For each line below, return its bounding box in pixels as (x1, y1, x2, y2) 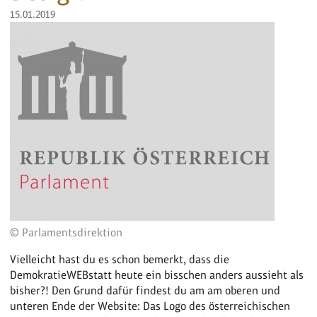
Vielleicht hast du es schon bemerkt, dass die (10, 252, 230, 266)
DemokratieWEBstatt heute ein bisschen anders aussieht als (10, 267, 304, 282)
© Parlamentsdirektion (10, 225, 123, 239)
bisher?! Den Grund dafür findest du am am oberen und (10, 283, 281, 297)
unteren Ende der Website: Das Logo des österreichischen (10, 299, 291, 313)
